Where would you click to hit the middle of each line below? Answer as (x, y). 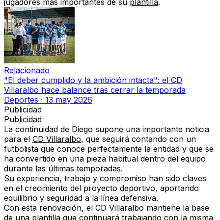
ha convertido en (37, 159)
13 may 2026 (69, 100)
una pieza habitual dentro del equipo (138, 159)
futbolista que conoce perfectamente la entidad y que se (109, 149)
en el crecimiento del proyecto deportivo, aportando (101, 188)
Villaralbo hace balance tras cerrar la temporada (95, 90)
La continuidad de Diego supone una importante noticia (107, 129)
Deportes (21, 100)
